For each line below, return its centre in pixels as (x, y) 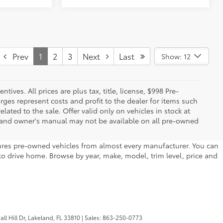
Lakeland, (41, 217)
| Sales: (91, 217)
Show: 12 (176, 56)
